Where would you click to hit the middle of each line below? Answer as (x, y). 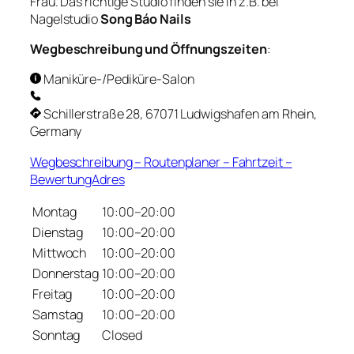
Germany (56, 132)
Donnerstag (66, 273)
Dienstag (58, 232)
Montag (55, 211)
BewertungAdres (77, 179)
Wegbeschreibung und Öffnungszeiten (149, 49)
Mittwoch (60, 252)
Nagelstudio (65, 19)
